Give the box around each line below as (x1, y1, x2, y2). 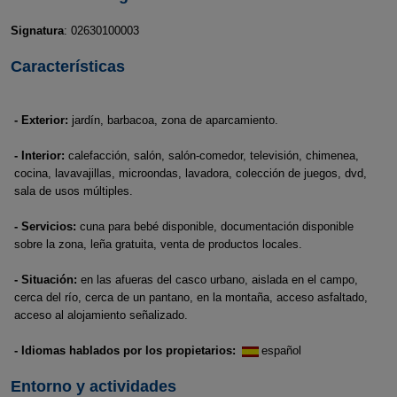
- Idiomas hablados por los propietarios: (14, 344, 236, 357)
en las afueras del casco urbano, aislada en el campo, (77, 273, 358, 286)
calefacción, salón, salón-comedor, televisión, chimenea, (65, 149, 359, 162)
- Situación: (14, 273, 77, 286)
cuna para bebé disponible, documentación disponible (76, 220, 354, 233)
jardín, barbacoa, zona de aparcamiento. (68, 113, 278, 127)
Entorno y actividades (10, 378, 176, 395)
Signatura (10, 24, 64, 37)
